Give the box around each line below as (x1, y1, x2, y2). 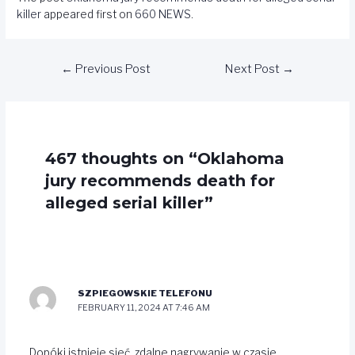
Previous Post (72, 61, 151, 76)
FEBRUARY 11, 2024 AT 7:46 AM (78, 302, 211, 314)
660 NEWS (135, 7, 192, 21)
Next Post (225, 61, 283, 76)
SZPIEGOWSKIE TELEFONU (78, 288, 213, 300)
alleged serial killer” (44, 193, 213, 212)
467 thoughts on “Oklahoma (44, 148, 284, 168)
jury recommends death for (44, 170, 275, 190)
